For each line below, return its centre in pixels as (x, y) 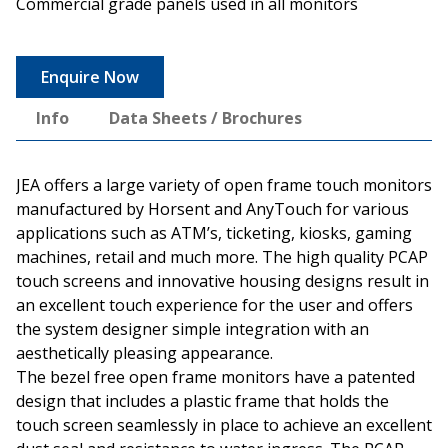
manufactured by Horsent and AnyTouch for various (212, 208)
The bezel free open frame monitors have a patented (215, 376)
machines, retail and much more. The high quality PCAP (222, 256)
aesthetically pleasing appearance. (144, 352)
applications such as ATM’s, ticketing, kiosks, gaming (214, 232)
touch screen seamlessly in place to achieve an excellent (224, 424)
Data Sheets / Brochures (205, 117)
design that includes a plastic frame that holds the (202, 400)
